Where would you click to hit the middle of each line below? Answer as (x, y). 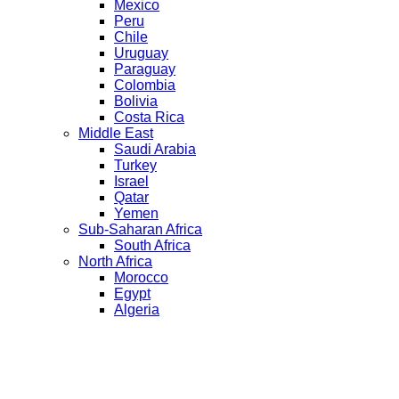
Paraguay (145, 69)
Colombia (145, 85)
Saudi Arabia (155, 149)
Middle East (116, 133)
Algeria (137, 309)
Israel (131, 181)
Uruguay (141, 53)
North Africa (115, 261)
